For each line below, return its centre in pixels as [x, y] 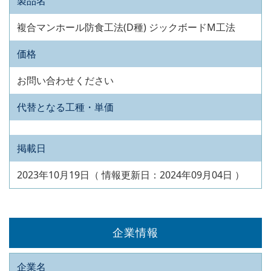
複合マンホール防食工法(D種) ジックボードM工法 [126, 28]
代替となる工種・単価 [65, 107]
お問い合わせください [65, 81]
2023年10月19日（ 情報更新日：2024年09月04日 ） [131, 175]
